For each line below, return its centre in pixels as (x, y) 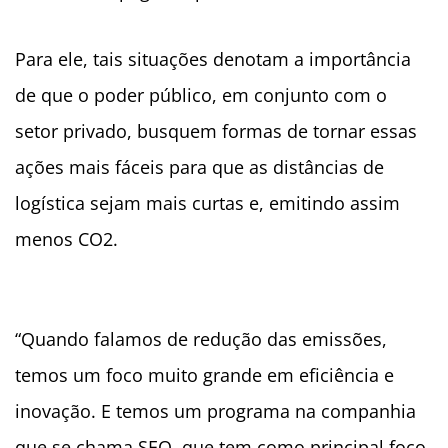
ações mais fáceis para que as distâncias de (199, 167)
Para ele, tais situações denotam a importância (213, 59)
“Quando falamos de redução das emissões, (201, 339)
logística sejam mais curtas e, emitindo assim (207, 203)
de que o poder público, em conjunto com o (201, 95)
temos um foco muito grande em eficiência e (204, 375)
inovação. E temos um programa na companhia (215, 411)
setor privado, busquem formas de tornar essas (216, 131)
